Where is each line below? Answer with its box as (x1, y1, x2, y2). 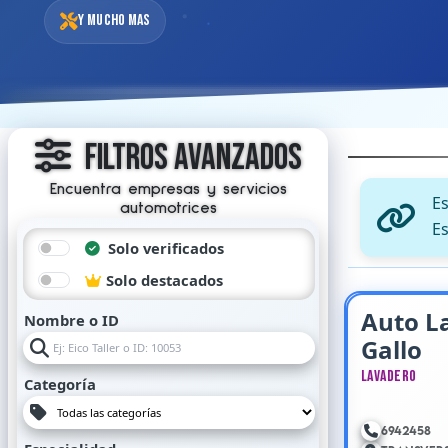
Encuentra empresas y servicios (49, 181, 287, 197)
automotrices (119, 200, 217, 216)
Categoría (24, 374, 96, 394)
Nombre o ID (24, 310, 119, 330)
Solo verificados (104, 238, 224, 258)
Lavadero (360, 366, 417, 386)
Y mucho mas (78, 11, 151, 30)
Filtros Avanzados (78, 136, 302, 180)
